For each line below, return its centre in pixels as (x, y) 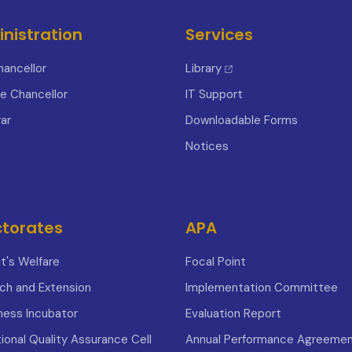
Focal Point (216, 262)
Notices (207, 146)
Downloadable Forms (242, 120)
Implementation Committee (262, 288)
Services (219, 35)
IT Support (214, 94)
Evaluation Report (233, 313)
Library (203, 68)
